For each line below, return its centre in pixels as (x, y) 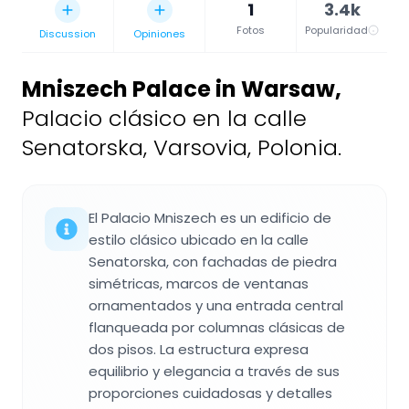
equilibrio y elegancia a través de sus (214, 371)
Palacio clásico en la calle (164, 118)
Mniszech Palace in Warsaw (178, 89)
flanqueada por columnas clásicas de (217, 327)
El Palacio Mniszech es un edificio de (210, 217)
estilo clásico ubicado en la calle (199, 239)
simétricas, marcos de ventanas (199, 283)
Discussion (68, 33)
